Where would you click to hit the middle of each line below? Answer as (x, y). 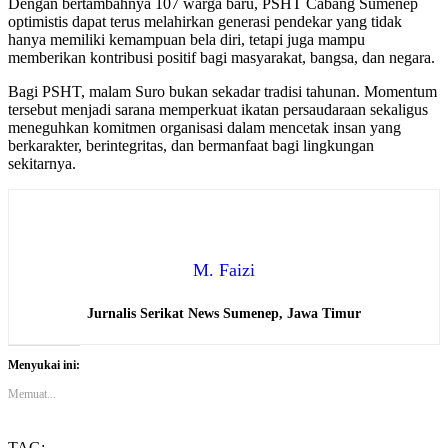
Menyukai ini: (44, 365)
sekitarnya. (42, 164)
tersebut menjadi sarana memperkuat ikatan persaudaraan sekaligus (218, 110)
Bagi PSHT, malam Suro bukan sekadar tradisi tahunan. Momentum (222, 92)
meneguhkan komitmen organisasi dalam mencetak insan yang (204, 128)
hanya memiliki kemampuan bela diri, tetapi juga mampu (186, 40)
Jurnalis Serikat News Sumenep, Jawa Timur (224, 314)
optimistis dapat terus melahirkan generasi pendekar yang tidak (205, 22)
